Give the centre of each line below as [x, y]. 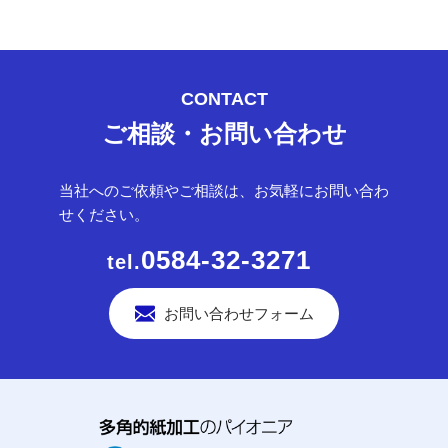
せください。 [104, 215]
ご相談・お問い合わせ [224, 134]
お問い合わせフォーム [239, 314]
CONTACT [224, 99]
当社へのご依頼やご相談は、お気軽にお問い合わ [224, 191]
